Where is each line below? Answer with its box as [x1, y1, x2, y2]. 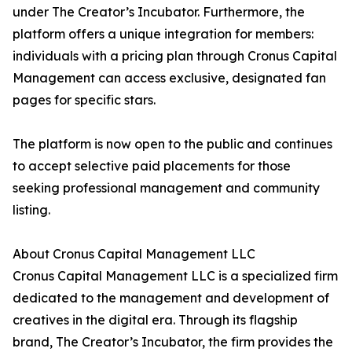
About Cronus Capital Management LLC [13, 246, 255, 262]
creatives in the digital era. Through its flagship [13, 312, 298, 328]
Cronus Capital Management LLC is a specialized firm [13, 268, 338, 284]
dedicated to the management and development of [13, 290, 329, 306]
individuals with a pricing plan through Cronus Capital [13, 48, 337, 64]
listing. [13, 202, 50, 218]
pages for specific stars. [13, 92, 156, 108]
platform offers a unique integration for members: [13, 26, 313, 42]
